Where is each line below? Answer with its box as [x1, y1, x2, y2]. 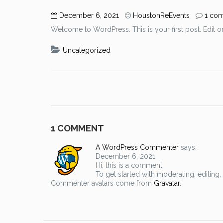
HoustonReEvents [133, 11, 190, 19]
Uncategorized [63, 46, 111, 54]
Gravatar [154, 179, 180, 187]
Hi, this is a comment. [96, 161, 164, 169]
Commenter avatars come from [51, 179, 154, 187]
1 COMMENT [51, 123, 104, 133]
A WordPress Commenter [96, 143, 179, 151]
